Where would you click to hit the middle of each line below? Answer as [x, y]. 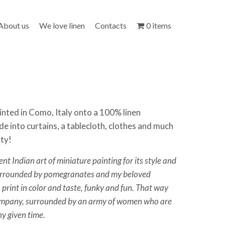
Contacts [111, 25]
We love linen [62, 25]
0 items [159, 25]
